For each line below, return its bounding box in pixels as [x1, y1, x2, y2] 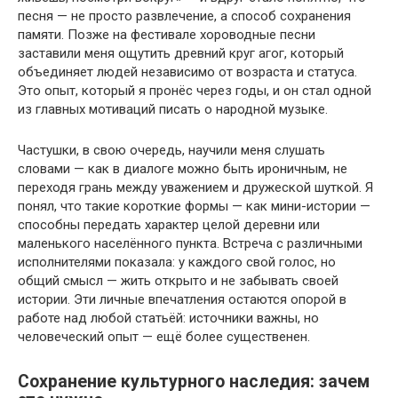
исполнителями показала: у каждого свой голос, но [18, 253, 336, 270]
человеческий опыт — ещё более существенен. [18, 328, 310, 345]
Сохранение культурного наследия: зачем [18, 371, 370, 393]
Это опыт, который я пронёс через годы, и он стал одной [18, 82, 371, 99]
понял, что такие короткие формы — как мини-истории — [18, 197, 370, 214]
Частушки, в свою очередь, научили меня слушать [18, 141, 325, 158]
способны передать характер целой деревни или [18, 216, 320, 233]
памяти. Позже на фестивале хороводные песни [18, 26, 315, 43]
